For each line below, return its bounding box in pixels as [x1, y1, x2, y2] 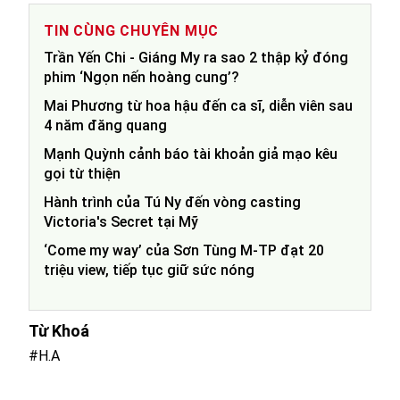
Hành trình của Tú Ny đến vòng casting [44, 194, 301, 212]
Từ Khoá [29, 321, 89, 341]
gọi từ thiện [44, 165, 121, 183]
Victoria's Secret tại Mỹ [44, 213, 198, 231]
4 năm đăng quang [44, 117, 167, 135]
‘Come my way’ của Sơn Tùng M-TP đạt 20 [44, 242, 324, 260]
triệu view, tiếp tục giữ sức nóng [44, 262, 254, 279]
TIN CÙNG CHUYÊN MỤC [44, 22, 220, 40]
